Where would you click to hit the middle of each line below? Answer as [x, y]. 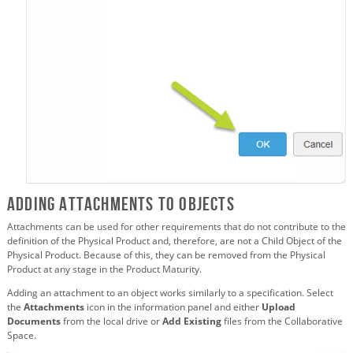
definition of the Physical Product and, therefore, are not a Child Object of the [175, 241]
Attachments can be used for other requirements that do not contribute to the [176, 227]
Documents [34, 321]
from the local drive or [111, 321]
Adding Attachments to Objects [121, 204]
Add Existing [192, 321]
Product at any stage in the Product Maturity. [104, 269]
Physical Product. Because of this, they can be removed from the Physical [166, 255]
